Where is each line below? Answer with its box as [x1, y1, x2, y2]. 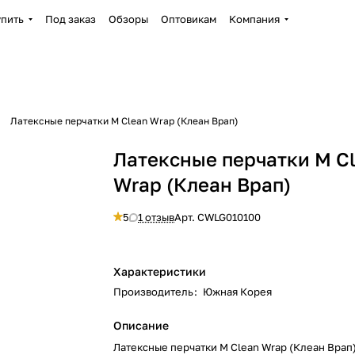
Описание [113, 319, 170, 332]
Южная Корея [203, 285, 273, 298]
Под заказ [44, 13, 96, 25]
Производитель [113, 285, 194, 298]
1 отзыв [138, 211, 175, 223]
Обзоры [108, 13, 148, 25]
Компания [228, 13, 280, 25]
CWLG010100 [197, 211, 261, 223]
